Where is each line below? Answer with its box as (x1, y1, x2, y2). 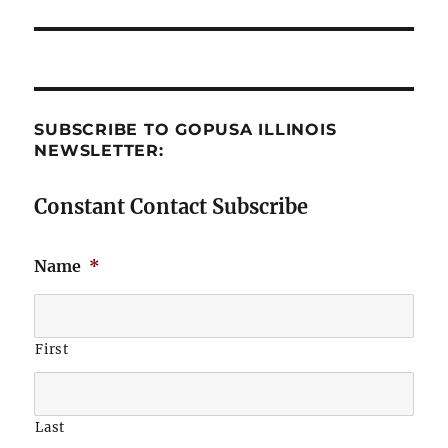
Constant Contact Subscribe (34, 194, 309, 220)
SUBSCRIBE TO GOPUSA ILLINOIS (34, 120, 337, 140)
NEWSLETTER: (34, 141, 164, 161)
